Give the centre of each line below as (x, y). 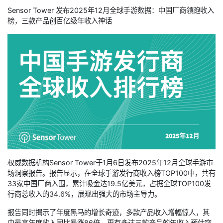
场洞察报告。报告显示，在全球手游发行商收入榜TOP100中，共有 (111, 173)
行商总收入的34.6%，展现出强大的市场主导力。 (84, 194)
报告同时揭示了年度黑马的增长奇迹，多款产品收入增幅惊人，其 (109, 213)
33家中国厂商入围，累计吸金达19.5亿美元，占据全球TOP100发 (109, 184)
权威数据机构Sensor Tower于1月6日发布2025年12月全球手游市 (110, 163)
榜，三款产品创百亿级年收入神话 (60, 20)
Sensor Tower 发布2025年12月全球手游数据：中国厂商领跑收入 (111, 10)
